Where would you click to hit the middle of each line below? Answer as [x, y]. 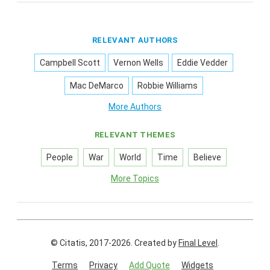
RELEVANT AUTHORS [135, 40]
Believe [207, 158]
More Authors [135, 107]
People [60, 158]
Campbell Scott [70, 63]
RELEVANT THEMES [135, 135]
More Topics [135, 179]
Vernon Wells [139, 63]
